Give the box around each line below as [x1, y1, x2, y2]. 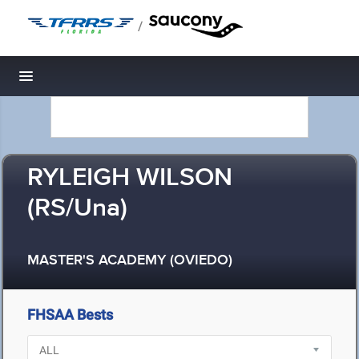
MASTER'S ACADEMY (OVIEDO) [27, 252, 232, 270]
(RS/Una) [27, 192, 127, 225]
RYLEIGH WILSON [27, 162, 232, 195]
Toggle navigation [26, 72, 135, 89]
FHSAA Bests [27, 306, 113, 323]
